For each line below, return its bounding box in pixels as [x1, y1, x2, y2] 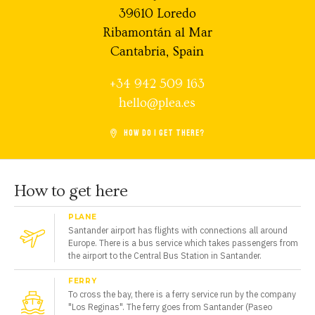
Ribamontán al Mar [103, 25, 212, 40]
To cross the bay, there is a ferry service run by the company [67, 288, 296, 300]
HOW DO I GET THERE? [124, 127, 205, 139]
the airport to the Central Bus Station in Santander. [67, 250, 262, 262]
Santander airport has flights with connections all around [67, 225, 288, 236]
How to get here [14, 181, 128, 201]
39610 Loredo [119, 6, 196, 21]
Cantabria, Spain [110, 44, 205, 59]
